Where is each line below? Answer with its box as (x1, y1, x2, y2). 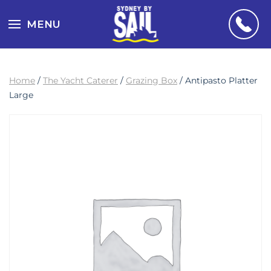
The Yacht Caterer (43, 75, 118, 86)
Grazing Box (126, 75, 177, 86)
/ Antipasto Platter (177, 75, 258, 86)
